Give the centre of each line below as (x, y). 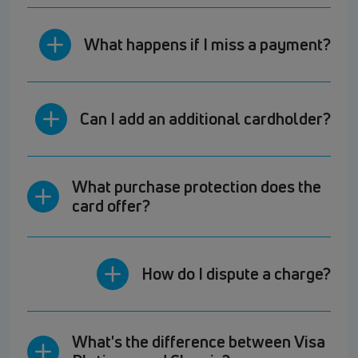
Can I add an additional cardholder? (205, 119)
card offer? (111, 206)
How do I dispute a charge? (236, 274)
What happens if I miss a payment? (207, 45)
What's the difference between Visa (199, 342)
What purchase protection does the (197, 187)
